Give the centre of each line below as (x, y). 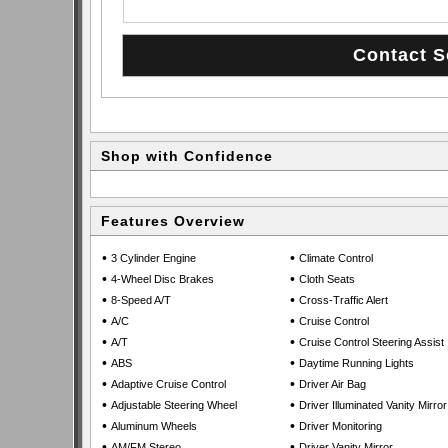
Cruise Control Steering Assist (371, 342)
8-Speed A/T (141, 300)
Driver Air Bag (332, 384)
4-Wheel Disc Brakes (162, 279)
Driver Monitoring (340, 426)
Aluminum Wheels (154, 426)
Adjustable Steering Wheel (174, 405)
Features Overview (173, 221)
